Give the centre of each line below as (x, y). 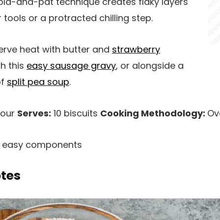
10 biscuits (76, 113)
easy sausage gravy (71, 66)
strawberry (136, 49)
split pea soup (38, 82)
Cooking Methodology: (154, 113)
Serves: (34, 113)
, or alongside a (150, 66)
